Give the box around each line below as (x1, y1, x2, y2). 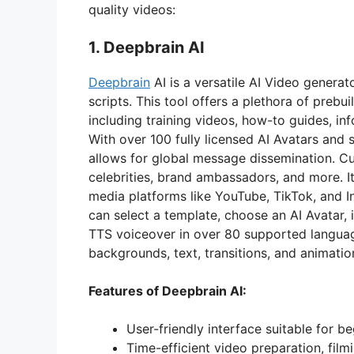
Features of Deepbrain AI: (88, 283, 247, 299)
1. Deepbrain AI (88, 38, 205, 58)
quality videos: (88, 2, 175, 18)
